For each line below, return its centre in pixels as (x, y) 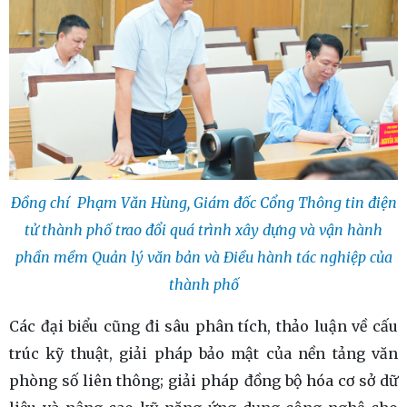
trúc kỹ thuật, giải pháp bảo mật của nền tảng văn (203, 354)
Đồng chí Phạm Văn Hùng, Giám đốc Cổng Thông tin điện (203, 203)
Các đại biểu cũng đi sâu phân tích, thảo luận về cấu (203, 327)
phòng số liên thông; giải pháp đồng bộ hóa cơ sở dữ (203, 381)
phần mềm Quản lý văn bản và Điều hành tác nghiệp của (203, 258)
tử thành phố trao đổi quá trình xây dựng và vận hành (203, 230)
